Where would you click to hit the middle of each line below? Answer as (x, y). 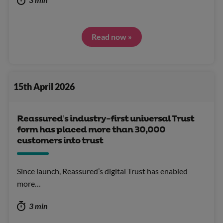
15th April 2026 (44, 87)
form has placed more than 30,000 (91, 130)
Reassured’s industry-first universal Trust (106, 119)
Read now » (111, 36)
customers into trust (60, 141)
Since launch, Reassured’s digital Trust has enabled (102, 171)
